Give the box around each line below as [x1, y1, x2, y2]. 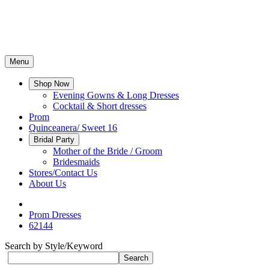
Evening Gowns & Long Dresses [53, 90, 179, 100]
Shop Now [34, 79, 69, 88]
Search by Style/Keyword [5, 241, 103, 251]
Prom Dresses [29, 210, 81, 220]
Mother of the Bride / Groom [53, 146, 162, 156]
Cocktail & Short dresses [53, 101, 147, 111]
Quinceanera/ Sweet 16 [29, 122, 117, 133]
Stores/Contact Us [29, 168, 97, 178]
